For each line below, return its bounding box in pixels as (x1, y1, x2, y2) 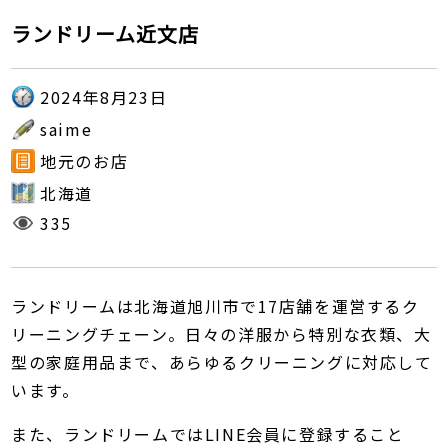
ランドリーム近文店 (11, 19, 200, 48)
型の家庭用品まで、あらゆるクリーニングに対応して (11, 350, 433, 375)
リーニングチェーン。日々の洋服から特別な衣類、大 (11, 322, 432, 347)
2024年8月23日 (40, 85, 168, 109)
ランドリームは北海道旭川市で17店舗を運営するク (11, 294, 420, 319)
